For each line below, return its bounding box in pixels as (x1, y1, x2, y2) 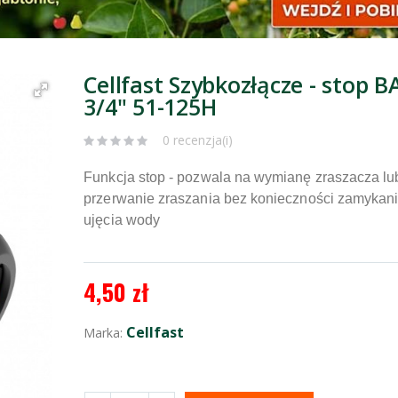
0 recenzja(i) (163, 131, 234, 149)
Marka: (84, 324, 127, 342)
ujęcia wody (84, 212, 161, 228)
